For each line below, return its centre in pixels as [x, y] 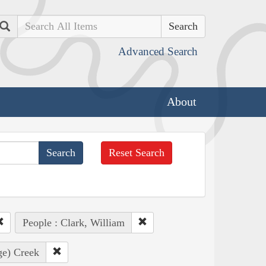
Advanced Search [158, 51]
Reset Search [137, 152]
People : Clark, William [73, 222]
